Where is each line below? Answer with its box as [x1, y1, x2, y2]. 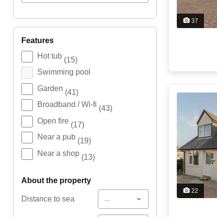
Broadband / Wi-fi [37, 100, 99, 109]
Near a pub [37, 133, 77, 141]
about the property [27, 176, 91, 185]
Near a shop [37, 149, 81, 157]
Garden [37, 84, 65, 93]
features [26, 36, 54, 45]
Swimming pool [37, 68, 91, 77]
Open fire [37, 116, 71, 125]
